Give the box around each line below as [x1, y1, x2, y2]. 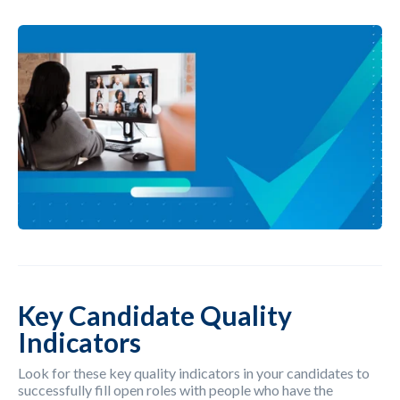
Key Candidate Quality [18, 298, 292, 331]
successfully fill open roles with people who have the [18, 380, 333, 398]
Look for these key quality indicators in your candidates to [18, 363, 370, 381]
